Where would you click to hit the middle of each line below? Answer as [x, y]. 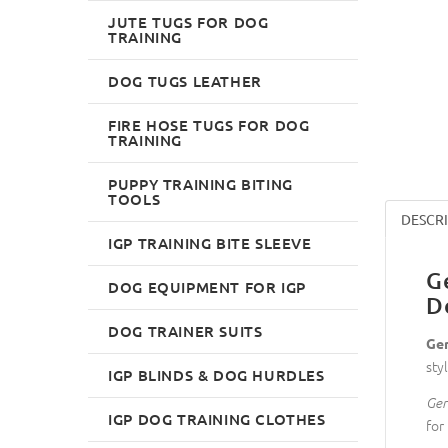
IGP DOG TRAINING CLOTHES [217, 418]
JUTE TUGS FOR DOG [188, 21]
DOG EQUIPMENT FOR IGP [207, 286]
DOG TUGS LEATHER [185, 80]
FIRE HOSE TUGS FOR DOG [209, 124]
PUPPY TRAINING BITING [200, 183]
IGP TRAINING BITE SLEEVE [210, 242]
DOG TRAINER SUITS [185, 330]
